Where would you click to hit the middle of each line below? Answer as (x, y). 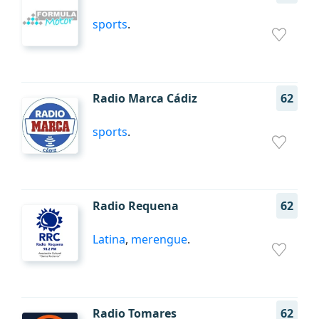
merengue (159, 239)
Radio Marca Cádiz (145, 98)
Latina (109, 239)
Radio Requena (136, 206)
